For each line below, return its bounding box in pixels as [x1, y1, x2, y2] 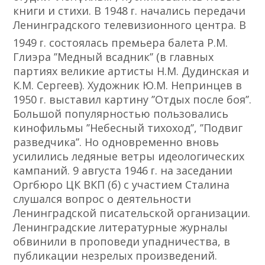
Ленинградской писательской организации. [13, 206, 251, 221]
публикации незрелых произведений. [13, 248, 218, 263]
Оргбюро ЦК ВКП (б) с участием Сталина [13, 177, 230, 192]
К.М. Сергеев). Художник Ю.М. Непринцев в [13, 78, 243, 93]
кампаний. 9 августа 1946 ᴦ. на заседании [13, 163, 233, 178]
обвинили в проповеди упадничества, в [13, 234, 231, 249]
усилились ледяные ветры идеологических [13, 149, 245, 164]
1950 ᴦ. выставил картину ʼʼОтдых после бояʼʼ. [13, 92, 252, 107]
